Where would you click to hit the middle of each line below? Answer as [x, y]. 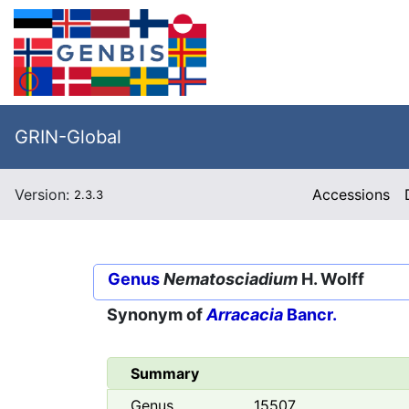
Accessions [351, 194]
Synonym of [157, 315]
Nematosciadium [231, 279]
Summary [165, 374]
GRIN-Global [68, 137]
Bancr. [310, 315]
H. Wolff [331, 279]
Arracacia [245, 315]
